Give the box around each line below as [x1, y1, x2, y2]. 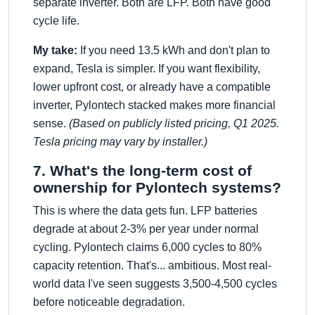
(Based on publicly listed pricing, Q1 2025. [69, 117, 279, 129]
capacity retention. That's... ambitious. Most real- [33, 259, 271, 271]
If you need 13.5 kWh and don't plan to [77, 44, 270, 56]
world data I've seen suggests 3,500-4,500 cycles [33, 278, 277, 290]
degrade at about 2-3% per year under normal [33, 223, 259, 235]
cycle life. [33, 15, 79, 27]
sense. [33, 117, 69, 129]
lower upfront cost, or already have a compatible [33, 81, 271, 93]
